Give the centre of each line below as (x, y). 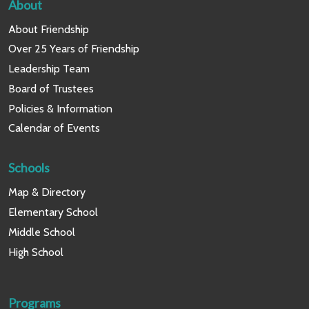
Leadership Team (49, 69)
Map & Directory (47, 192)
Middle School (42, 232)
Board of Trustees (51, 88)
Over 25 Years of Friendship (74, 49)
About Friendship (49, 29)
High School (36, 252)
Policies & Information (60, 108)
